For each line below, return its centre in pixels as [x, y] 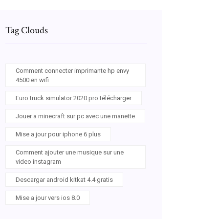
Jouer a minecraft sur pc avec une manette [75, 116]
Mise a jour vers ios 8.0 [48, 198]
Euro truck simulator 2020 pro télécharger [74, 98]
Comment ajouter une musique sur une [70, 152]
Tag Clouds [27, 30]
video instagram [38, 162]
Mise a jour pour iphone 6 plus [58, 134]
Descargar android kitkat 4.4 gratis [64, 180]
